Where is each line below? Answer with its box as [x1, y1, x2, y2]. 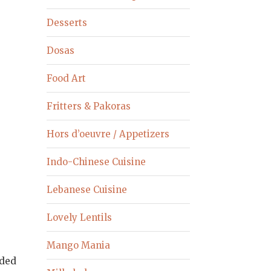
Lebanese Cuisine [47, 183, 128, 195]
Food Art [47, 72, 87, 84]
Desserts [47, 16, 88, 28]
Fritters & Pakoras [47, 100, 131, 112]
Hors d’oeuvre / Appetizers [47, 128, 170, 140]
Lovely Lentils [47, 211, 113, 223]
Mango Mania [47, 239, 111, 251]
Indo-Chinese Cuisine [47, 155, 146, 168]
